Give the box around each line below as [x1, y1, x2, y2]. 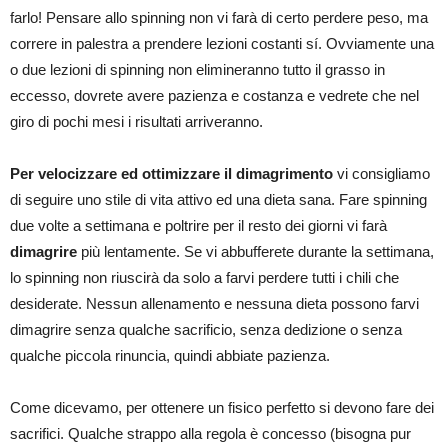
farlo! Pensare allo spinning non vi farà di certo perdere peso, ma [10, 8, 428, 26]
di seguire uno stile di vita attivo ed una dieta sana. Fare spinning [10, 190, 427, 208]
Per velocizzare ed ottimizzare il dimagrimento [10, 164, 333, 182]
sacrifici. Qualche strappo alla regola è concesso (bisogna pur [10, 424, 411, 442]
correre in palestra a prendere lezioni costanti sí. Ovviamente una [10, 34, 434, 52]
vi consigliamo [333, 164, 430, 182]
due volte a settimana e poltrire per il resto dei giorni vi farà [10, 216, 387, 234]
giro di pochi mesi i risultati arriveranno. [10, 112, 263, 130]
